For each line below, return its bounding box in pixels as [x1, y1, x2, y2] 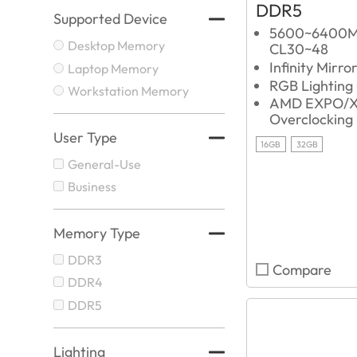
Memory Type [53, 224, 141, 242]
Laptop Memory [68, 60, 159, 76]
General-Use [68, 155, 142, 172]
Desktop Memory [68, 37, 166, 53]
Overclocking [269, 110, 354, 129]
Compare [272, 261, 331, 279]
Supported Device [53, 10, 168, 29]
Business [68, 178, 117, 195]
